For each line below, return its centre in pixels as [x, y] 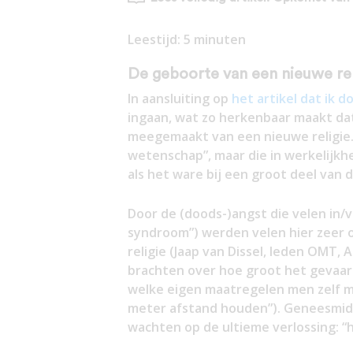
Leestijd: [155, 39]
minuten [219, 39]
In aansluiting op [179, 99]
